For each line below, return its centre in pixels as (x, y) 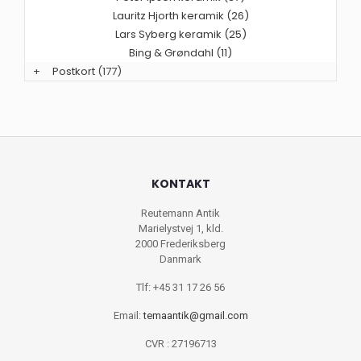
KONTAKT (180, 184)
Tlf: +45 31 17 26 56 (180, 288)
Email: (128, 316)
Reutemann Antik (180, 214)
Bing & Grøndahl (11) (180, 53)
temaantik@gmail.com (195, 316)
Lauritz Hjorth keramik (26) (180, 16)
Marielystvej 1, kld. (180, 229)
